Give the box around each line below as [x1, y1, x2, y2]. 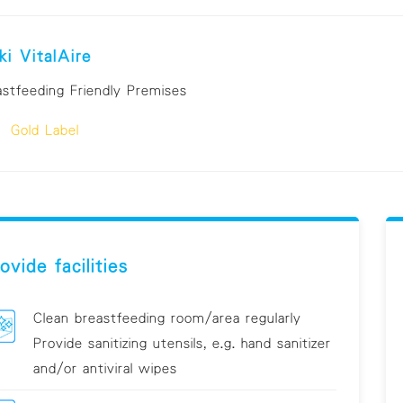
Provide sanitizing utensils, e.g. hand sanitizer [32, 336, 331, 351]
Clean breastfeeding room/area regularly [32, 310, 301, 326]
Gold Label [4, 122, 85, 137]
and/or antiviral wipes [32, 361, 177, 376]
